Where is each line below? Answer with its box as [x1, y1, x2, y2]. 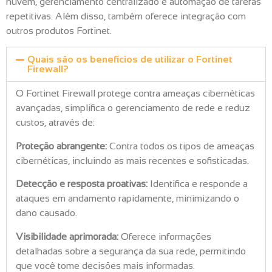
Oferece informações [118, 231, 211, 242]
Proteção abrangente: [16, 140, 107, 151]
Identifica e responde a [148, 178, 248, 189]
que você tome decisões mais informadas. [16, 260, 195, 271]
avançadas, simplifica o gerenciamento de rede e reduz [16, 103, 250, 114]
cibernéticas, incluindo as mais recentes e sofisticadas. [16, 155, 249, 166]
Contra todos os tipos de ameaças [107, 140, 254, 151]
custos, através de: [16, 117, 95, 128]
